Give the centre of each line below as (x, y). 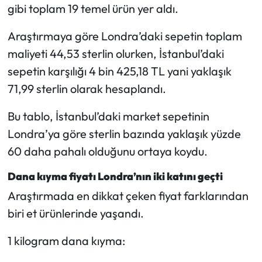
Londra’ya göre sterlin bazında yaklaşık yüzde (124, 133)
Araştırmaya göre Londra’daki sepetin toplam (125, 36)
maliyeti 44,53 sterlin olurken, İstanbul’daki (116, 53)
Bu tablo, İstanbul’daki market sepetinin (108, 116)
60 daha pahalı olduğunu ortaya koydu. (107, 151)
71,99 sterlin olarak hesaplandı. (87, 88)
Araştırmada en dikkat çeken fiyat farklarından (128, 196)
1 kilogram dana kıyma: (66, 241)
